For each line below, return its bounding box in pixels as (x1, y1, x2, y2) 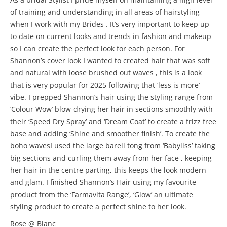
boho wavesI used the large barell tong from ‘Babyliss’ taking (10, 141, 215, 150)
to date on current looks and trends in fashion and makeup (10, 31, 211, 41)
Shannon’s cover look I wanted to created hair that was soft (10, 56, 210, 65)
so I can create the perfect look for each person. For (10, 44, 185, 53)
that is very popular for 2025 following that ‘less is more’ (10, 80, 200, 90)
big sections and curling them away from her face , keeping (10, 153, 212, 163)
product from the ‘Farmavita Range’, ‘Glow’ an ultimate (10, 190, 193, 199)
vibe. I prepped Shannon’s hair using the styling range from (10, 92, 213, 102)
